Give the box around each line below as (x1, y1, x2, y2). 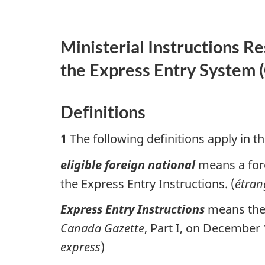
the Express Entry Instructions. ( (60, 175, 235, 192)
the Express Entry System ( (60, 59, 264, 80)
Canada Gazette (60, 220, 144, 237)
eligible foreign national (60, 156, 195, 173)
